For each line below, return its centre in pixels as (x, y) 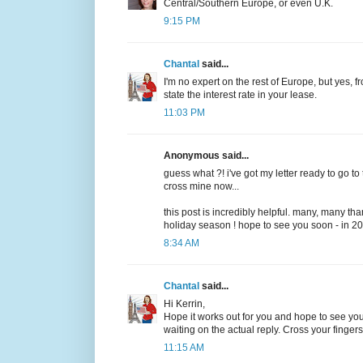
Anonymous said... (206, 155)
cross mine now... (201, 186)
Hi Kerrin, (184, 303)
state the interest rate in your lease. (240, 94)
